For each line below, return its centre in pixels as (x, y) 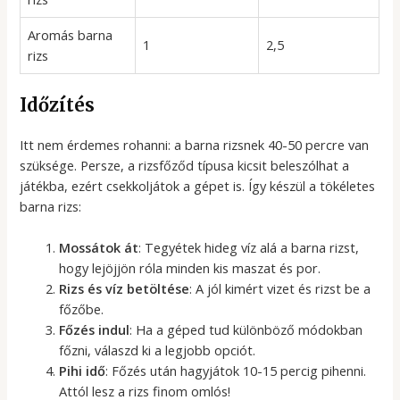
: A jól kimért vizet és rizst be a (280, 289)
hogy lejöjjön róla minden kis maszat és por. (190, 268)
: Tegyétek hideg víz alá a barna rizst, (249, 248)
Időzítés (58, 105)
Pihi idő (83, 371)
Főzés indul (95, 330)
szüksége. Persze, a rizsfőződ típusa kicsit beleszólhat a (185, 166)
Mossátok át (99, 248)
